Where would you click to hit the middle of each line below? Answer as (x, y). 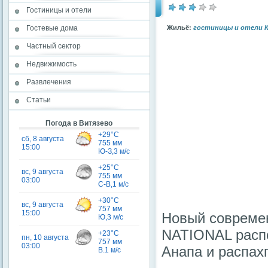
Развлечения (49, 82)
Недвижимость (51, 64)
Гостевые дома (52, 28)
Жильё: (180, 28)
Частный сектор (54, 46)
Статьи (39, 100)
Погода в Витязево (79, 123)
